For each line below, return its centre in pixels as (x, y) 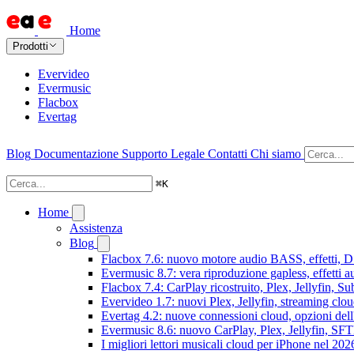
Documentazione (76, 154)
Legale (188, 154)
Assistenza (96, 228)
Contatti (228, 154)
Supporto (145, 154)
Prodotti (30, 46)
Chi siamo (276, 154)
